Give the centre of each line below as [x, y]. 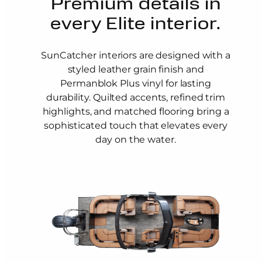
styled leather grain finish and [136, 70]
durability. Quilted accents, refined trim [136, 98]
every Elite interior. [136, 25]
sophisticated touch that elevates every [136, 126]
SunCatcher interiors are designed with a [136, 56]
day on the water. [136, 140]
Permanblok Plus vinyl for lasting [136, 84]
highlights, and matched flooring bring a [136, 112]
